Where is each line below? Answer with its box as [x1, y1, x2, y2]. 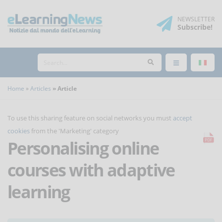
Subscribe [177, 22, 211, 32]
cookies [7, 126, 30, 135]
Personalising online [7, 137, 159, 160]
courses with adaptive [7, 159, 175, 181]
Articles [30, 84, 51, 92]
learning [7, 180, 70, 203]
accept [173, 113, 192, 122]
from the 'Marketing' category [30, 126, 119, 135]
